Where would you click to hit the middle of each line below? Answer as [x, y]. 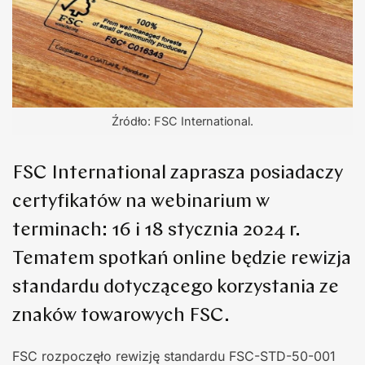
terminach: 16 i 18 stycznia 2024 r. [156, 230]
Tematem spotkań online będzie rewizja [182, 259]
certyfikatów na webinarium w [141, 202]
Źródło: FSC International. [182, 121]
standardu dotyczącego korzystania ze [176, 287]
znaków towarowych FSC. [121, 316]
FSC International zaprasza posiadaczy [178, 173]
